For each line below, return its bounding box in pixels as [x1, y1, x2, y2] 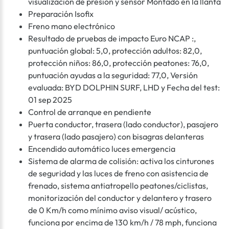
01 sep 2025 [28, 95, 72, 105]
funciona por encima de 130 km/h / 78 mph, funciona [28, 217, 217, 228]
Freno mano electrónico [28, 21, 115, 32]
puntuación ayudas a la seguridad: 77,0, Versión [28, 70, 198, 81]
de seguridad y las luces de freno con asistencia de [28, 168, 209, 179]
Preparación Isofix [28, 9, 94, 19]
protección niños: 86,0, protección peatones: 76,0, [28, 58, 209, 68]
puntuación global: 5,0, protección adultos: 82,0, [28, 45, 202, 56]
